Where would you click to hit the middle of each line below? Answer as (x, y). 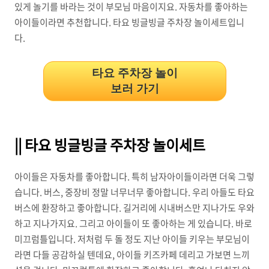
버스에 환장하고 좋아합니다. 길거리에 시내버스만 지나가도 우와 (134, 208)
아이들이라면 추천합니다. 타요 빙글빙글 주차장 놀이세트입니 (129, 22)
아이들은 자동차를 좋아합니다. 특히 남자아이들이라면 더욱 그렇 (134, 177)
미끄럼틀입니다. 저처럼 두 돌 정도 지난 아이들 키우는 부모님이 (132, 239)
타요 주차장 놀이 (134, 73)
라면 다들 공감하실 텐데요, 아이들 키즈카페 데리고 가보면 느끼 (132, 255)
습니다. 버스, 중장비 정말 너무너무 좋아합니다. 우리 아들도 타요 (134, 192)
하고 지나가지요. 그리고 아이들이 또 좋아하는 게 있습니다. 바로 (133, 223)
